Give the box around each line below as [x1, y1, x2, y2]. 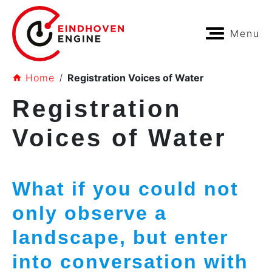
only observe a [12, 202, 167, 224]
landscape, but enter [12, 226, 228, 248]
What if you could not [12, 177, 239, 200]
